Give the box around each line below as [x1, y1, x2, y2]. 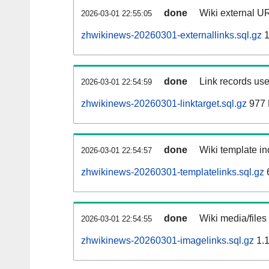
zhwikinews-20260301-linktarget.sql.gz [81, 98, 247, 109]
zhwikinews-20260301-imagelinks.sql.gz [81, 235, 254, 246]
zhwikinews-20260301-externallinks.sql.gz [81, 30, 262, 41]
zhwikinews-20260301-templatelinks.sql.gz [81, 167, 264, 178]
